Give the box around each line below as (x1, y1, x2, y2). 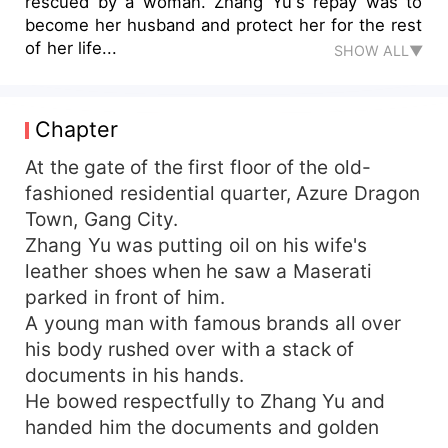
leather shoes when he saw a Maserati (25, 258, 372, 283)
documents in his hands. (25, 362, 245, 387)
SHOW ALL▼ (333, 42, 423, 60)
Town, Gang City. (25, 206, 178, 231)
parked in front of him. (25, 284, 225, 309)
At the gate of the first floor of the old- (25, 154, 371, 179)
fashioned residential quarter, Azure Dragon (25, 180, 420, 205)
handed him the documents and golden (25, 414, 380, 439)
